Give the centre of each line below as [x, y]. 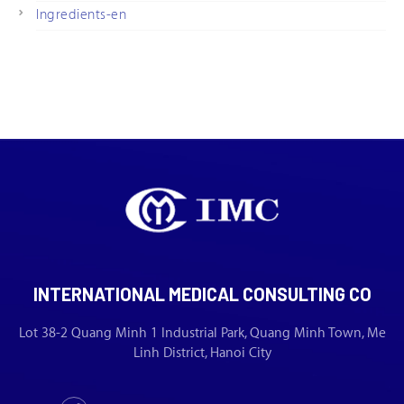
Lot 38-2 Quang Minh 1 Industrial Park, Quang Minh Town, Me [202, 333]
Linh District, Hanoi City [202, 353]
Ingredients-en [81, 14]
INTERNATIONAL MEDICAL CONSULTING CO [202, 294]
